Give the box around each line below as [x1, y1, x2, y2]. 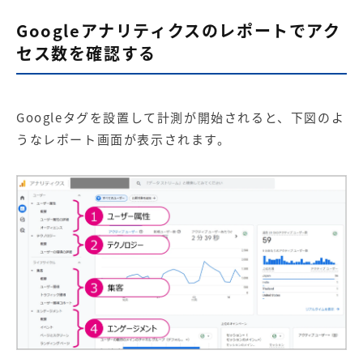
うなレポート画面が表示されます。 [16, 130, 231, 148]
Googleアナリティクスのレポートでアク [16, 18, 341, 42]
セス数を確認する [16, 41, 156, 65]
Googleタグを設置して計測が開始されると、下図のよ [16, 108, 345, 126]
